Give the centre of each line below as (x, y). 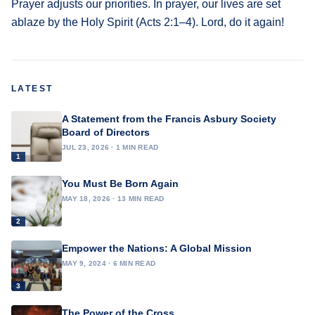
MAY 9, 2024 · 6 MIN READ (109, 263)
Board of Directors (106, 132)
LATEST (32, 88)
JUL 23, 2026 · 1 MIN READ (110, 147)
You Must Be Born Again (120, 183)
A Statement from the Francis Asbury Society (169, 118)
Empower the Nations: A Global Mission (157, 248)
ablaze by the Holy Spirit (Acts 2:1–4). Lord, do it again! (148, 22)
